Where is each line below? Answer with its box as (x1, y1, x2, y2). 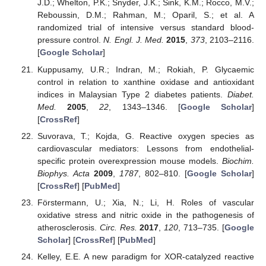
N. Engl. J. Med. (103, 35, 164, 45)
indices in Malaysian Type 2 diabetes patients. (37, 89, 227, 99)
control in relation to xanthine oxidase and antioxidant (37, 77, 254, 87)
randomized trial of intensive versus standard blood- (37, 23, 254, 33)
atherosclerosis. (37, 222, 100, 232)
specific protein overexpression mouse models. (37, 156, 222, 166)
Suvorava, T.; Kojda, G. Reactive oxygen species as (37, 131, 254, 141)
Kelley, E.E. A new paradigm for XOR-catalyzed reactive (37, 251, 254, 261)
